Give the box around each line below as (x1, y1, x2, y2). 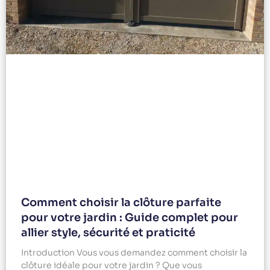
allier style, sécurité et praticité (21, 226, 195, 240)
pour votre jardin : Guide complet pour (21, 211, 238, 225)
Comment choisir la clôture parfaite (21, 196, 221, 210)
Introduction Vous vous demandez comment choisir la (21, 247, 247, 259)
